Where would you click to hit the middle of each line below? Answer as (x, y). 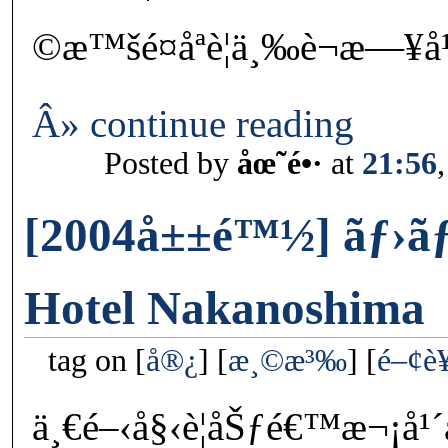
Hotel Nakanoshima (225, 308)
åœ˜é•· (280, 164)
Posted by (170, 164)
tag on (92, 361)
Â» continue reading (192, 124)
